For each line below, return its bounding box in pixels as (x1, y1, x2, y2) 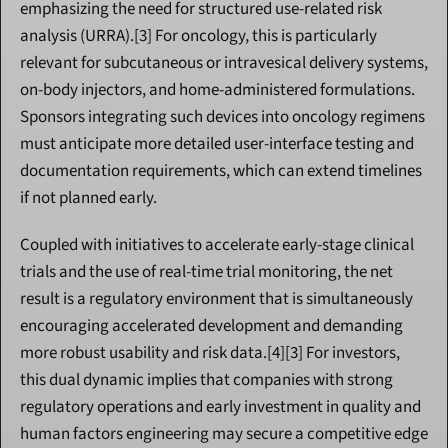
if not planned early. (20, 186, 157, 211)
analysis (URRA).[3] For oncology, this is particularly (20, 24, 377, 49)
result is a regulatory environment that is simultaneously (20, 287, 413, 312)
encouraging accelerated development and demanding (20, 314, 403, 339)
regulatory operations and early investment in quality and (20, 395, 421, 420)
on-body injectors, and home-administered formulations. (20, 78, 415, 103)
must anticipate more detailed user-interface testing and (20, 132, 414, 157)
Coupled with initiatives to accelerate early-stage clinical (20, 233, 414, 258)
